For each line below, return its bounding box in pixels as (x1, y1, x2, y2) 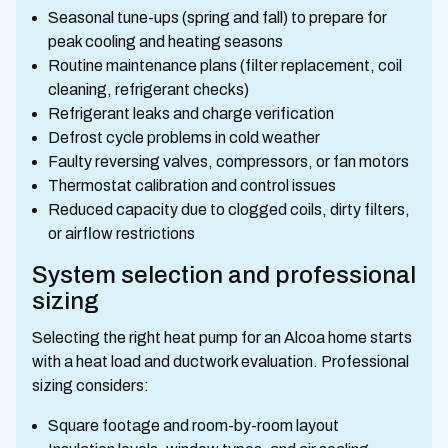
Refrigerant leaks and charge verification (48, 104, 334, 122)
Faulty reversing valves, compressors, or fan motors (48, 152, 409, 170)
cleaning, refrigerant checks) (48, 80, 249, 98)
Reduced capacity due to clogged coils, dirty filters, (48, 200, 410, 218)
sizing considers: (32, 376, 149, 394)
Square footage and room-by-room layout (48, 416, 339, 434)
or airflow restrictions (48, 224, 195, 242)
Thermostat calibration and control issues (48, 176, 336, 194)
